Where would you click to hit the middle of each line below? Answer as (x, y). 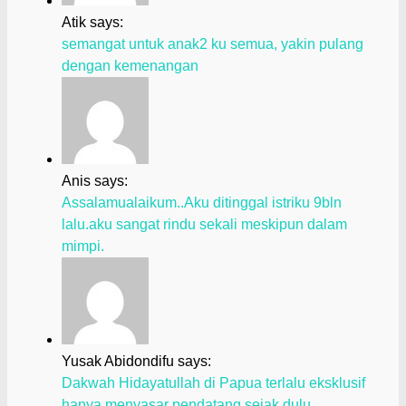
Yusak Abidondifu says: (136, 362)
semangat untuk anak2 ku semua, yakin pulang (213, 44)
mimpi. (83, 246)
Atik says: (92, 23)
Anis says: (95, 181)
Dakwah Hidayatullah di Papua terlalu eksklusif (213, 383)
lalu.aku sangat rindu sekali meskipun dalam (204, 225)
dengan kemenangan (130, 66)
